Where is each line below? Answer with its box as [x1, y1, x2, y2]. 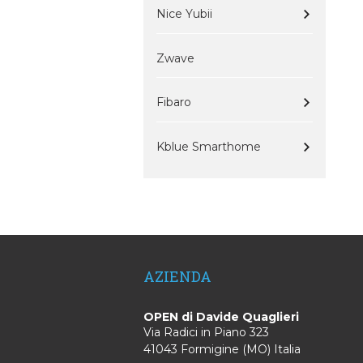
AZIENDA [143, 266, 211, 286]
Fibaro [156, 95, 191, 109]
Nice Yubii [156, 6, 212, 21]
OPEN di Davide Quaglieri [143, 309, 299, 324]
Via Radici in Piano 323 [143, 324, 269, 340]
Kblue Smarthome [156, 139, 261, 154]
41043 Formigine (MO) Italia [143, 341, 301, 357]
